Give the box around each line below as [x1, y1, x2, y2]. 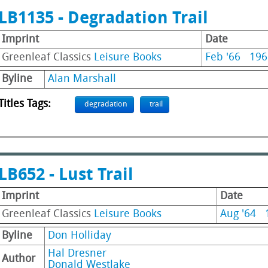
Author [2, 254, 35, 265]
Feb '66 [205, 52, 240, 63]
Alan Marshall [48, 74, 116, 85]
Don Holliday [48, 230, 111, 242]
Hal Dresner [48, 248, 106, 260]
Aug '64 [220, 209, 256, 220]
